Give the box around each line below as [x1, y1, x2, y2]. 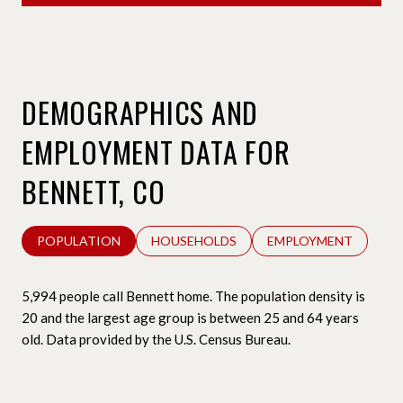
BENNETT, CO [22, 169, 166, 212]
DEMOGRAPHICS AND [22, 90, 258, 133]
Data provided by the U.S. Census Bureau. [43, 330, 291, 347]
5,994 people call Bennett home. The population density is [22, 287, 365, 304]
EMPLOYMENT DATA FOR [22, 130, 291, 173]
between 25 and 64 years [210, 309, 359, 326]
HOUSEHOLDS [151, 232, 237, 248]
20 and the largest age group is [22, 309, 210, 326]
